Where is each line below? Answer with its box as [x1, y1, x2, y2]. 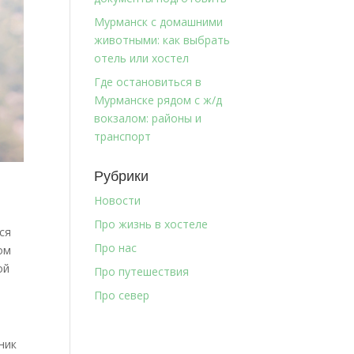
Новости [94, 193, 141, 208]
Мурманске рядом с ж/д [94, 92, 223, 107]
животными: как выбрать [94, 32, 231, 47]
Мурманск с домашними [94, 14, 224, 29]
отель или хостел [94, 51, 190, 66]
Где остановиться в [94, 74, 202, 89]
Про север [94, 288, 150, 303]
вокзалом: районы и [94, 111, 202, 126]
